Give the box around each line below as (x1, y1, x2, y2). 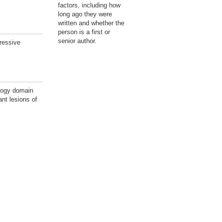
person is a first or (58, 28, 110, 36)
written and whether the (58, 19, 124, 27)
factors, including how (58, 1, 120, 9)
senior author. (58, 37, 97, 45)
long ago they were (58, 10, 112, 18)
